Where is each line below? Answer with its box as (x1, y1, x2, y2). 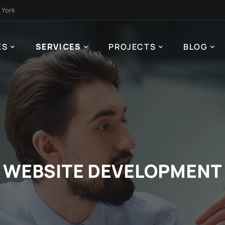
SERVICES (35, 41, 81, 52)
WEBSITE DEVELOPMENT (3, 159, 222, 183)
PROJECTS (108, 41, 156, 52)
